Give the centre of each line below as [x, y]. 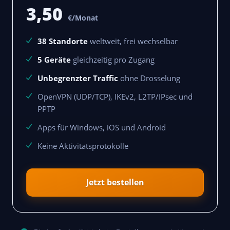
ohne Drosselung [149, 78]
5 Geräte [54, 60]
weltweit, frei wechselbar [133, 41]
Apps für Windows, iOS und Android [102, 128]
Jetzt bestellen [115, 183]
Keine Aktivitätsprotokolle [83, 146]
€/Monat [82, 18]
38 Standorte [63, 41]
